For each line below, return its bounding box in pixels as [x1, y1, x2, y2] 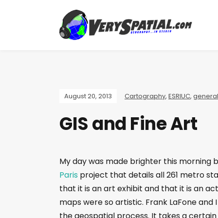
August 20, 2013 [64, 91, 112, 101]
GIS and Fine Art [59, 111, 197, 136]
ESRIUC [168, 91, 190, 101]
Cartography [125, 91, 165, 101]
